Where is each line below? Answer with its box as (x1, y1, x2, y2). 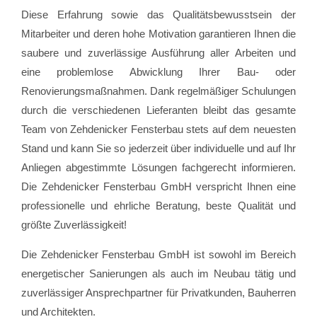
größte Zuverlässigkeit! (21, 218, 127, 231)
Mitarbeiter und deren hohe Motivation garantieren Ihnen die (21, 27, 296, 40)
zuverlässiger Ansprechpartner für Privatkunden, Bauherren (21, 286, 296, 299)
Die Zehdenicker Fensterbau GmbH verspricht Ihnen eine (21, 180, 296, 192)
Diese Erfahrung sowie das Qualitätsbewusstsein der (21, 8, 296, 21)
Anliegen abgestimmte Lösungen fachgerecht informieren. (21, 161, 296, 173)
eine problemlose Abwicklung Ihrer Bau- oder (21, 65, 296, 78)
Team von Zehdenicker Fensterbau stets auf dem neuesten (21, 122, 296, 135)
